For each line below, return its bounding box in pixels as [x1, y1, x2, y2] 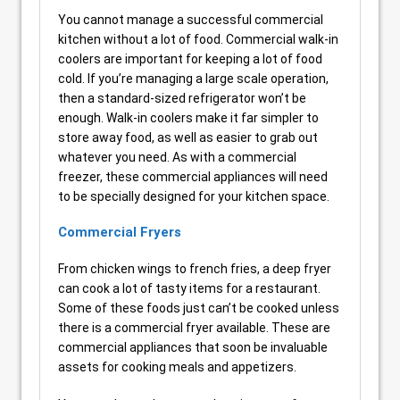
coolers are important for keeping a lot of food [58, 52, 322, 66]
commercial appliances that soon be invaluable [58, 340, 328, 354]
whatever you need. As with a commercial [58, 150, 296, 164]
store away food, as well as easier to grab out [58, 130, 318, 145]
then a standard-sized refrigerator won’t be [58, 91, 306, 105]
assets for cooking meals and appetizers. [58, 360, 296, 374]
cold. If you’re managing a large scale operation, [58, 71, 329, 86]
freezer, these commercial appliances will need [58, 170, 328, 184]
